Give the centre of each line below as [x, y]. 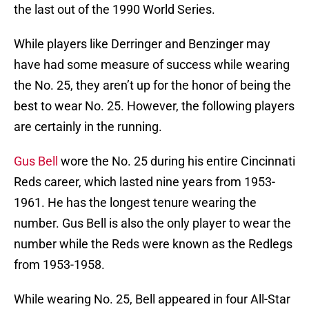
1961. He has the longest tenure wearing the [135, 203]
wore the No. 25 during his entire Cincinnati [177, 161]
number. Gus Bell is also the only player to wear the [152, 223]
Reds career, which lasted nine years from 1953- [144, 182]
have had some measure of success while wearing [152, 65]
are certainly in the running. [88, 127]
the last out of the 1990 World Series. [114, 10]
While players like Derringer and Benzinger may [142, 44]
